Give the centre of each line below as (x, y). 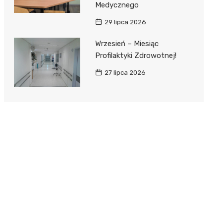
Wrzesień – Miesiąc (127, 43)
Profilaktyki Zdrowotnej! (136, 55)
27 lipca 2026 (125, 72)
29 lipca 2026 (125, 22)
